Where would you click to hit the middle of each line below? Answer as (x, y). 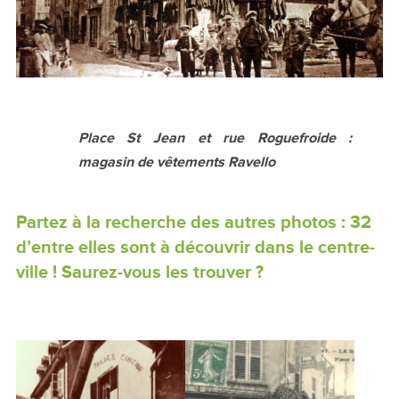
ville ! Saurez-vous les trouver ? (139, 272)
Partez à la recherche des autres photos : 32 (193, 222)
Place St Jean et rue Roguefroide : (215, 138)
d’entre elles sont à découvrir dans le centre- (195, 247)
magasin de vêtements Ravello (176, 162)
